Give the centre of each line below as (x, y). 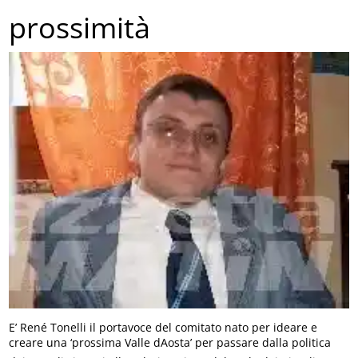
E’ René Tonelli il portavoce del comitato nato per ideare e (163, 327)
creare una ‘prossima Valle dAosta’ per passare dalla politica (170, 342)
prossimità (80, 28)
